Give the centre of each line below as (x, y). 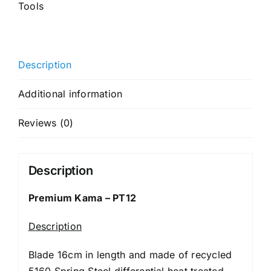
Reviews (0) (46, 123)
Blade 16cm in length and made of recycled (130, 254)
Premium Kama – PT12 (82, 198)
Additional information (70, 94)
